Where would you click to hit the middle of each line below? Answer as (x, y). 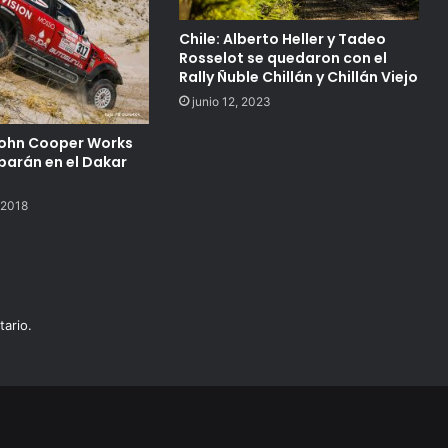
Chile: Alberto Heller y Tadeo (282, 38)
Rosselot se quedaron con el (282, 57)
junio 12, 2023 (231, 101)
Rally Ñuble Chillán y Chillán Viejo (298, 76)
